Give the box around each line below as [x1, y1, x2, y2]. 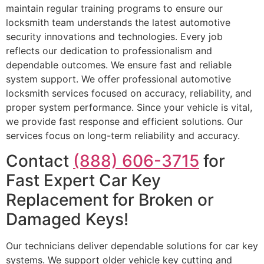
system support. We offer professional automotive [6, 73, 231, 85]
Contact [6, 150, 73, 171]
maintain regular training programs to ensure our [6, 2, 223, 15]
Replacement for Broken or [6, 189, 214, 210]
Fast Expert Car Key [6, 170, 161, 190]
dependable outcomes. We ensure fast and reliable [6, 59, 232, 71]
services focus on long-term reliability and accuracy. [6, 130, 240, 142]
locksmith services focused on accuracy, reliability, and [6, 87, 252, 100]
